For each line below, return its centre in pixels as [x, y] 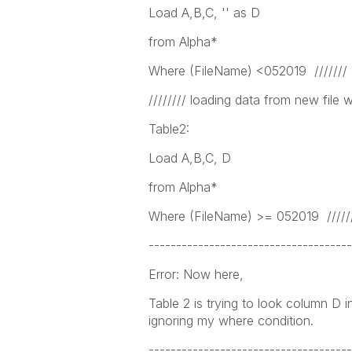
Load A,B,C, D [189, 158]
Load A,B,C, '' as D [204, 13]
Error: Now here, [198, 274]
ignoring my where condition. [233, 321]
